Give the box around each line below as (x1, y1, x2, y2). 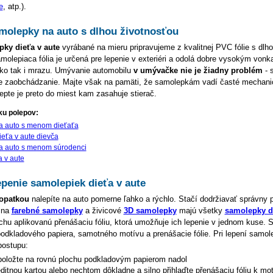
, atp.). (2, 2, 26, 12)
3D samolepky (123, 206, 177, 216)
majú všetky (176, 206, 225, 216)
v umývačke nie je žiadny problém (133, 66, 263, 76)
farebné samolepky (11, 206, 83, 216)
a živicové (82, 206, 124, 216)
